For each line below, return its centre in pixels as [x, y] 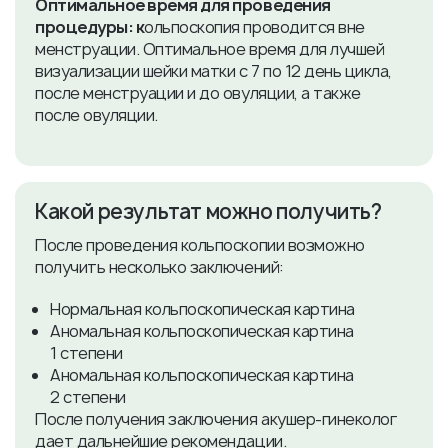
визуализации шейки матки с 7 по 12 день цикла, [213, 71]
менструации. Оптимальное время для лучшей [210, 49]
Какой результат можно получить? [208, 211]
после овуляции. [96, 115]
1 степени [86, 353]
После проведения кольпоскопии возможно [200, 245]
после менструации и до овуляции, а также [198, 93]
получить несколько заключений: [159, 267]
